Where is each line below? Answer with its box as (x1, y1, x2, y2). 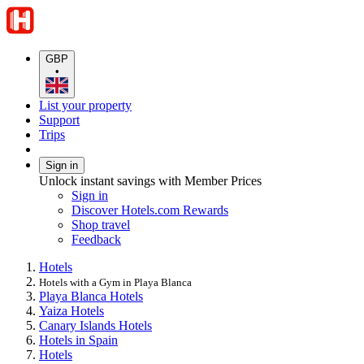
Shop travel (71, 217, 130, 232)
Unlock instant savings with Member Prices (39, 173, 262, 188)
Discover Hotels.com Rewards (71, 202, 228, 217)
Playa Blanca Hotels (39, 288, 143, 303)
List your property (39, 97, 132, 112)
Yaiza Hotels (39, 303, 104, 318)
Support (39, 112, 80, 127)
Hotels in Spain (39, 332, 118, 347)
